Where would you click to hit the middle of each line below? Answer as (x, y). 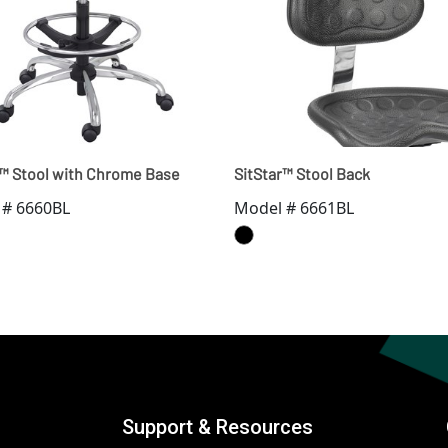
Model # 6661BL (294, 208)
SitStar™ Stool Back (302, 173)
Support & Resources (217, 427)
